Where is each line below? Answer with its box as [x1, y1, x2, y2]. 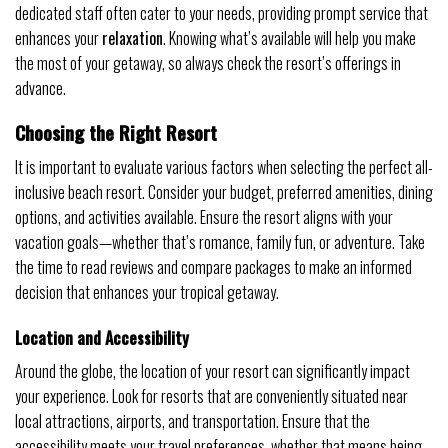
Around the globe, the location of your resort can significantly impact [15, 358, 410, 383]
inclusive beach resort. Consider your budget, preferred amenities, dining [15, 180, 433, 205]
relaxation [102, 25, 163, 50]
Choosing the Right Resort [15, 118, 217, 148]
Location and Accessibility [15, 325, 189, 350]
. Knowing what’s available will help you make [163, 25, 416, 50]
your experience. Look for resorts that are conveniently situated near [15, 383, 408, 408]
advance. [15, 75, 66, 100]
